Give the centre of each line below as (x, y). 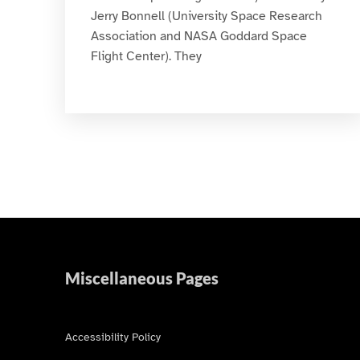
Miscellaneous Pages (141, 278)
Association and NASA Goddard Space (198, 36)
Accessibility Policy (112, 336)
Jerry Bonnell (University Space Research (206, 16)
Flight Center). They (146, 56)
